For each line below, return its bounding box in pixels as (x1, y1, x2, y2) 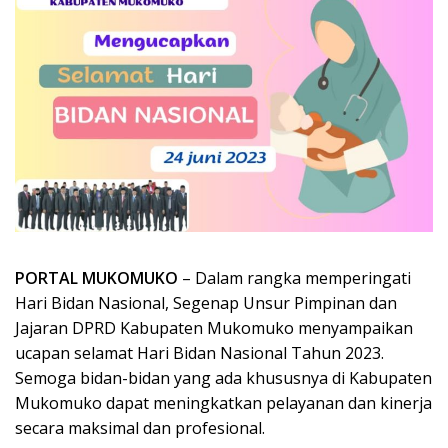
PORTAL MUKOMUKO (15, 266, 178, 289)
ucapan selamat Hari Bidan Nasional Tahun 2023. (15, 341, 384, 364)
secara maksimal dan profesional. (15, 416, 265, 439)
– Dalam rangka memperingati (178, 266, 411, 289)
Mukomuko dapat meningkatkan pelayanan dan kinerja (15, 391, 432, 414)
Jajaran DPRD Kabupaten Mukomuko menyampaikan (15, 316, 413, 339)
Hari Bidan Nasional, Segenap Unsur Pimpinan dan (15, 291, 397, 314)
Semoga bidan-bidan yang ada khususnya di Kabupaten (15, 366, 432, 389)
